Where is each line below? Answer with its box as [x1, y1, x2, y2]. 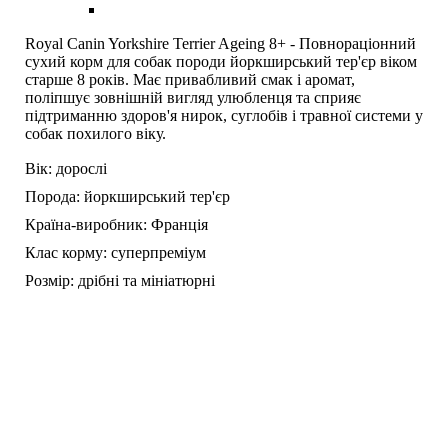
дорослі [56, 160, 107, 178]
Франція [151, 216, 208, 234]
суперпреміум [111, 244, 206, 262]
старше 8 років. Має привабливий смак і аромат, [25, 71, 355, 89]
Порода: [25, 188, 80, 206]
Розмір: [25, 272, 74, 290]
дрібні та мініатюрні [78, 272, 215, 290]
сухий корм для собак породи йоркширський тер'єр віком [25, 53, 417, 71]
